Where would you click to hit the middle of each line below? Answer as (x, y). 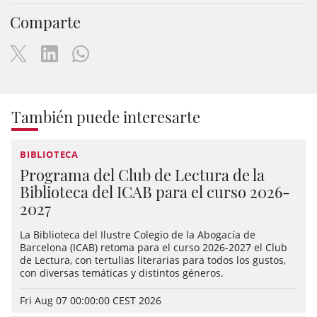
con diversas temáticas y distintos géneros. (122, 273)
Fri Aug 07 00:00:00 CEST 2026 (91, 301)
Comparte (45, 22)
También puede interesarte (106, 117)
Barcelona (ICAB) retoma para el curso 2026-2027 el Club (154, 248)
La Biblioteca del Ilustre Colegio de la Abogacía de (138, 235)
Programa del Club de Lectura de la (142, 175)
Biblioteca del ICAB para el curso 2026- (155, 192)
